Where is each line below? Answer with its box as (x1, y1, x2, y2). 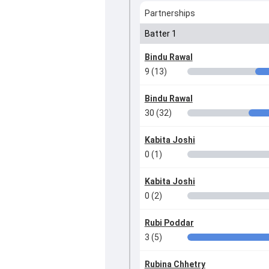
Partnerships (144, 8, 195, 19)
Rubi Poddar (144, 218, 194, 228)
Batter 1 (144, 29, 177, 39)
